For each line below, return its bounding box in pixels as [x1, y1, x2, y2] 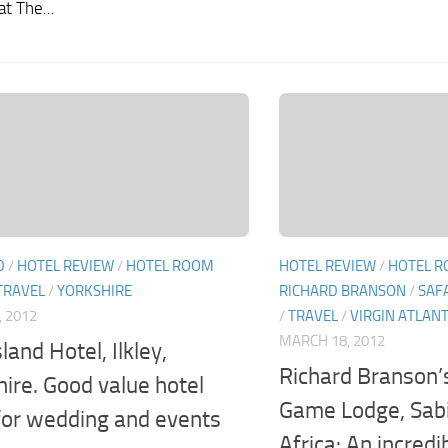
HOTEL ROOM [126, 257, 214, 276]
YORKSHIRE [57, 282, 132, 301]
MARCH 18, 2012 [279, 332, 385, 351]
